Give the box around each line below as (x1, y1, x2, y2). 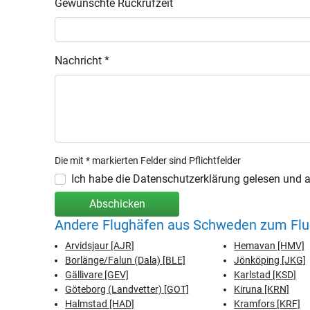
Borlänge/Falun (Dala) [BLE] (65, 255, 186, 266)
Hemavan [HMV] (234, 240, 305, 251)
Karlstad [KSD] (234, 269, 297, 280)
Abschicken (89, 197, 145, 210)
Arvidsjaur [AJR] (65, 240, 135, 251)
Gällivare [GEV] (65, 269, 129, 280)
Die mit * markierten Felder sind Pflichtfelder (55, 155, 241, 166)
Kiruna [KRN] (234, 284, 290, 295)
